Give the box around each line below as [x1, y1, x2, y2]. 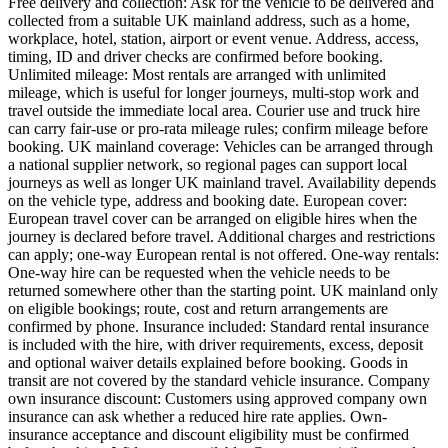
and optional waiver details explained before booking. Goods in [8, 353, 408, 371]
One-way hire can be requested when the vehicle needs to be [8, 263, 390, 281]
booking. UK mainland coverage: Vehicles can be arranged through [8, 137, 433, 155]
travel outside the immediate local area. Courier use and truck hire [8, 101, 420, 119]
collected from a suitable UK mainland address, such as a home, [8, 11, 410, 29]
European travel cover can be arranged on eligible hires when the [8, 209, 417, 227]
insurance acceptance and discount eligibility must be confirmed [8, 425, 409, 443]
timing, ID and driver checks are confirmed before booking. [8, 47, 383, 65]
